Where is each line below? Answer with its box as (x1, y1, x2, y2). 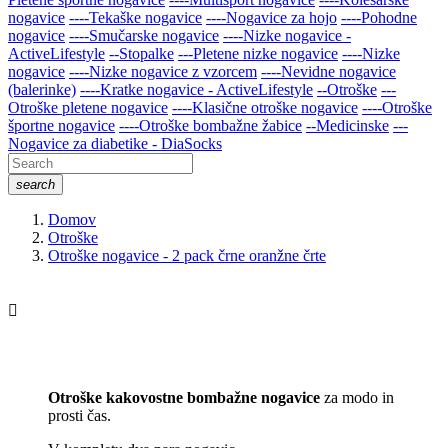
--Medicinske (306, 116, 389, 134)
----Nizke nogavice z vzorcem (69, 62, 257, 80)
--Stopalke (109, 44, 174, 62)
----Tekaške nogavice (69, 8, 202, 26)
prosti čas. (48, 406, 111, 424)
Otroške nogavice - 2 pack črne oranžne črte (48, 246, 326, 264)
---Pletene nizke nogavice (178, 44, 338, 62)
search (16, 176, 55, 192)
